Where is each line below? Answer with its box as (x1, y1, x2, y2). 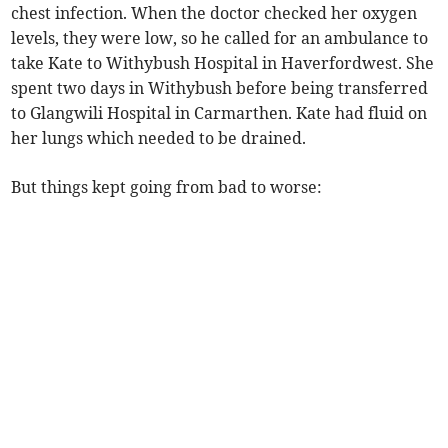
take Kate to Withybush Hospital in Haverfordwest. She (11, 52, 435, 73)
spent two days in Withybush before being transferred (11, 77, 429, 98)
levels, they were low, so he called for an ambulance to (11, 27, 429, 48)
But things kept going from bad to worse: (11, 176, 323, 197)
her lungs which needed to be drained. (11, 127, 307, 148)
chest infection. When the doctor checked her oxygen (11, 2, 418, 23)
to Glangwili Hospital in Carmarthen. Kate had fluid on (11, 102, 428, 123)
